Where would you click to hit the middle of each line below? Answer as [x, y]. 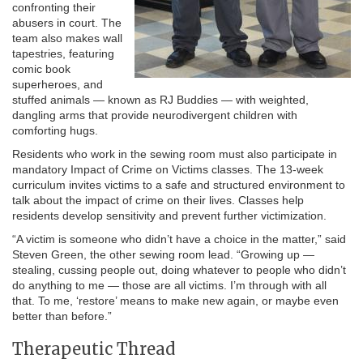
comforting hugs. [55, 131]
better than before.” [62, 316]
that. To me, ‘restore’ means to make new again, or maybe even [175, 301]
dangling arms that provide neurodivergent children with [155, 115]
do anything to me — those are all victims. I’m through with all [169, 286]
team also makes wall [67, 38]
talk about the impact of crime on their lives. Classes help [158, 201]
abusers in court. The [67, 23]
